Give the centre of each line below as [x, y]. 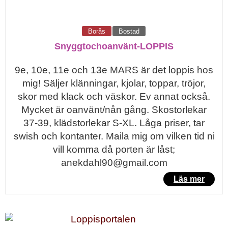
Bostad [129, 31]
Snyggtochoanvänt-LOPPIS [114, 46]
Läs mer [189, 179]
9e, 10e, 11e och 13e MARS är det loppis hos [114, 70]
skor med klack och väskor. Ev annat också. [114, 96]
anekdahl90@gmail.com [114, 163]
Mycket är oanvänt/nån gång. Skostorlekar [114, 110]
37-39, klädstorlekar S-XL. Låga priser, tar [114, 123]
